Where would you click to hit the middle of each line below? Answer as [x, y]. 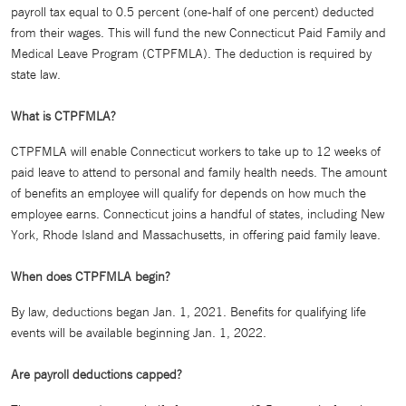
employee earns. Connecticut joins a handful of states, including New [198, 214]
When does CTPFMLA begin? [90, 276]
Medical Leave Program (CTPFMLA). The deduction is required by [191, 53]
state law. [36, 74]
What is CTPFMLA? [63, 116]
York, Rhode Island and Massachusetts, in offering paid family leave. [198, 235]
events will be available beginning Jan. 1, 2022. [139, 333]
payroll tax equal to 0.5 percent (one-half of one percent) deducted [193, 12]
